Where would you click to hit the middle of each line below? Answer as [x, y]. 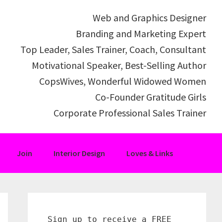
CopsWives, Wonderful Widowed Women [123, 81]
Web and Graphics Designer [149, 18]
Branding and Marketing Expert [141, 33]
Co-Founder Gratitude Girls [151, 97]
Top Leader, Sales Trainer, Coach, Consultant [113, 49]
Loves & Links [150, 153]
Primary [53, 201]
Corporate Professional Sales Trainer [130, 113]
